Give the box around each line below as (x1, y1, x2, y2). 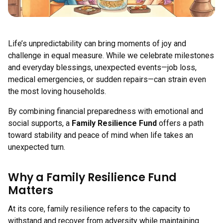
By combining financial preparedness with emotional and (8, 107, 203, 116)
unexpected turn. (8, 142, 65, 152)
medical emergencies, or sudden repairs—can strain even (8, 75, 206, 84)
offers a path (157, 118, 204, 128)
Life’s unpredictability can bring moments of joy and (8, 39, 186, 48)
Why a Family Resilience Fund (8, 170, 177, 185)
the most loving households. (8, 87, 106, 96)
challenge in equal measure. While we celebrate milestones (8, 51, 214, 60)
